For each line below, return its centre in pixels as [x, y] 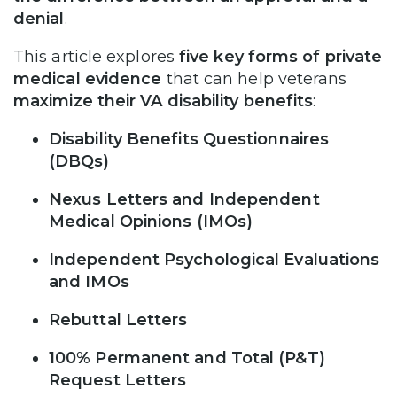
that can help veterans [254, 78]
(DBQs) [79, 161]
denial [39, 18]
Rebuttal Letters [118, 319]
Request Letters [118, 380]
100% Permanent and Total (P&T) [187, 358]
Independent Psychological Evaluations [214, 259]
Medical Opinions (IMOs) [151, 221]
